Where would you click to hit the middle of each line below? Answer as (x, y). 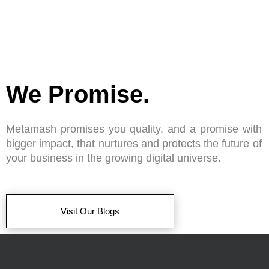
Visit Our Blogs (90, 211)
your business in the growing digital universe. (113, 158)
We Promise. (78, 94)
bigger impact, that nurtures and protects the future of (134, 143)
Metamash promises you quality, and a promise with (134, 129)
